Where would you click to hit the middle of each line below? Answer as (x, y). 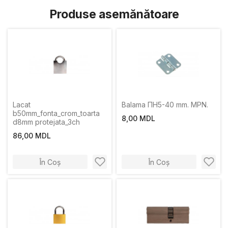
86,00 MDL (32, 136)
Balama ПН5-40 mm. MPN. (165, 105)
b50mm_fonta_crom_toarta (56, 113)
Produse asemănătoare (114, 14)
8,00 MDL (138, 118)
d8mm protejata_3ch (46, 122)
